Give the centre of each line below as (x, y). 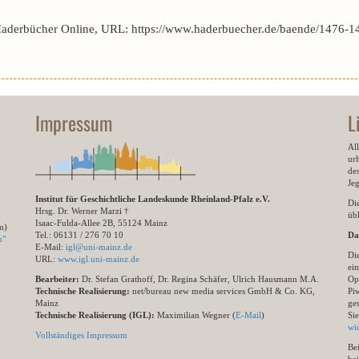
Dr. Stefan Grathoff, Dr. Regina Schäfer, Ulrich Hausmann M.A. (199, 279)
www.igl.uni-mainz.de (99, 259)
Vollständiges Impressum (81, 335)
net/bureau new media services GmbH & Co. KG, (224, 291)
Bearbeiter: (57, 279)
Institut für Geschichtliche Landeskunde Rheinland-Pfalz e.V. (153, 199)
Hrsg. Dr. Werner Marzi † (82, 211)
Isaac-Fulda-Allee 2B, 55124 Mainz (101, 223)
